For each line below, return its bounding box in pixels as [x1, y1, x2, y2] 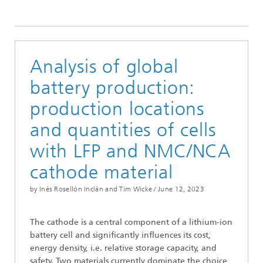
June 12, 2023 [158, 185, 204, 193]
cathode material [30, 161, 173, 183]
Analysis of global [30, 55, 178, 77]
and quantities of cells [30, 119, 216, 141]
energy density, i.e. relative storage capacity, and [30, 243, 217, 253]
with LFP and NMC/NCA [30, 140, 231, 162]
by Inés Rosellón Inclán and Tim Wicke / [30, 185, 156, 193]
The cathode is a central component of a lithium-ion [30, 217, 232, 227]
